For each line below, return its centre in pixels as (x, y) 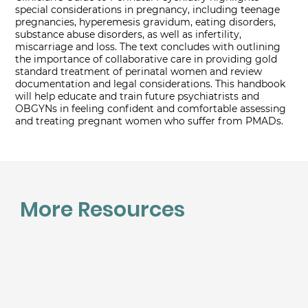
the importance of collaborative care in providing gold (146, 59)
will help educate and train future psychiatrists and (137, 97)
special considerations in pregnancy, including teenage (148, 10)
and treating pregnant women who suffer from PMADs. (150, 121)
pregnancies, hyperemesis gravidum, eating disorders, (146, 22)
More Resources (102, 209)
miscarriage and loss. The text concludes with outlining (148, 47)
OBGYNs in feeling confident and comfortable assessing (151, 109)
